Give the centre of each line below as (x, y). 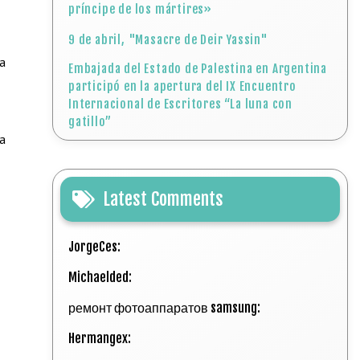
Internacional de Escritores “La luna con (181, 104)
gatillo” (90, 122)
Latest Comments (164, 199)
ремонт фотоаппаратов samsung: (166, 308)
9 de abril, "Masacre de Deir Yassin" (168, 40)
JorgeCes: (96, 247)
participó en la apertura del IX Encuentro (182, 86)
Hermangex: (101, 338)
